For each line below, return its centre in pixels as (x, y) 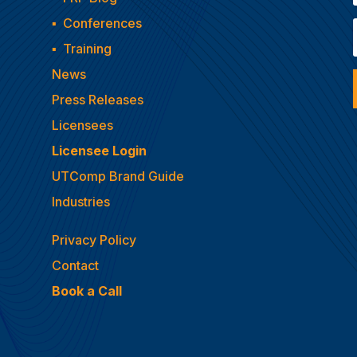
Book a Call (86, 291)
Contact (75, 266)
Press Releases (97, 100)
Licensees (82, 126)
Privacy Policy (94, 240)
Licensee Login (99, 151)
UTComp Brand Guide (118, 177)
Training (87, 49)
